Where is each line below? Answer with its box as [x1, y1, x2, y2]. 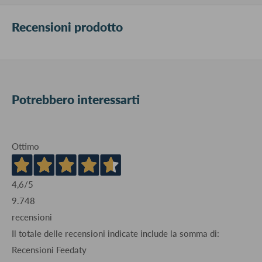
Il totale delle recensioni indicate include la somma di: [12, 227, 219, 239]
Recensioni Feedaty [12, 244, 87, 255]
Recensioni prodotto [12, 19, 123, 35]
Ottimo [12, 141, 39, 152]
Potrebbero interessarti [12, 92, 140, 107]
